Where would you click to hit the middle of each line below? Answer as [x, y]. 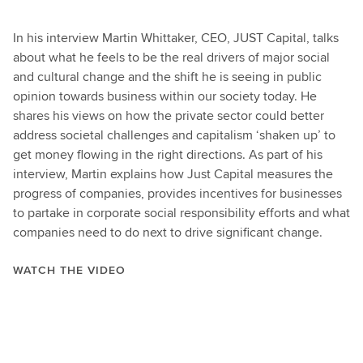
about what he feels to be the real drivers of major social [171, 57]
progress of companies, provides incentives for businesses [177, 193]
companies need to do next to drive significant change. [168, 232]
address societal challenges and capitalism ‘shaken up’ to [174, 135]
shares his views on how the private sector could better [169, 115]
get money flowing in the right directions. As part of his [168, 154]
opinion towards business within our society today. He [165, 96]
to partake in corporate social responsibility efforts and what [181, 213]
